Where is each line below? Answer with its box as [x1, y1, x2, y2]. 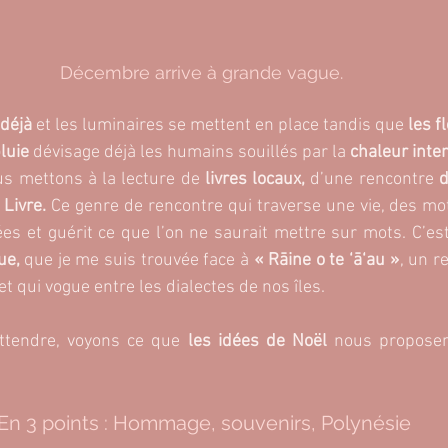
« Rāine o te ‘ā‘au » [253, 250, 400, 272]
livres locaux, [204, 169, 306, 191]
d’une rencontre [305, 169, 439, 191]
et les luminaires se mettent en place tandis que [36, 115, 404, 137]
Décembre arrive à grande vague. [60, 62, 348, 84]
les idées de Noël [187, 331, 327, 353]
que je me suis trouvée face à [24, 250, 254, 272]
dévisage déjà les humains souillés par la [33, 142, 346, 164]
